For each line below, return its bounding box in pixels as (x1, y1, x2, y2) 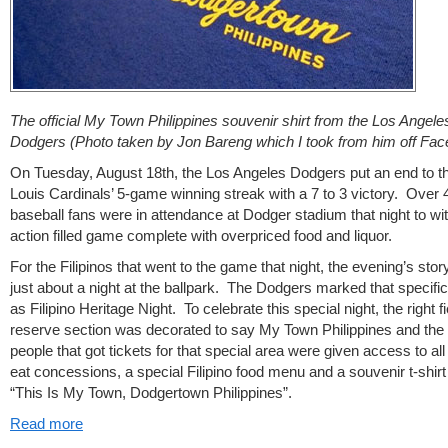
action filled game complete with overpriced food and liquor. (10, 227, 396, 244)
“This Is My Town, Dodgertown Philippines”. (10, 384, 292, 401)
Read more (10, 415, 83, 432)
